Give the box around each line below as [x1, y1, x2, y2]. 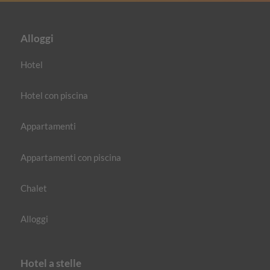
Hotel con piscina [20, 90, 88, 101]
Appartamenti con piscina [20, 151, 121, 163]
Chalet [20, 182, 47, 193]
